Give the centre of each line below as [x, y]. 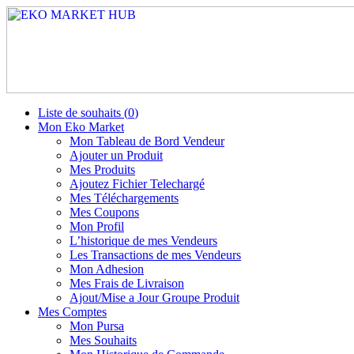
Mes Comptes [72, 312]
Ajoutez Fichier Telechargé [137, 184]
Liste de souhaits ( [83, 113]
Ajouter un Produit [116, 155]
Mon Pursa [97, 326]
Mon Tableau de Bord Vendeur [147, 141]
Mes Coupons [104, 212]
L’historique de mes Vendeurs [143, 241]
